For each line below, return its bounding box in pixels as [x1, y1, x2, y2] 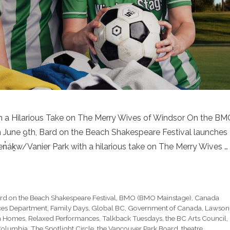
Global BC [91, 203, 125, 212]
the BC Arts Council [165, 214, 226, 222]
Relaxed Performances [28, 214, 99, 222]
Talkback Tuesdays [102, 214, 162, 222]
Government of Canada [128, 203, 202, 212]
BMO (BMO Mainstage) [119, 193, 192, 202]
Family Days [50, 203, 88, 212]
